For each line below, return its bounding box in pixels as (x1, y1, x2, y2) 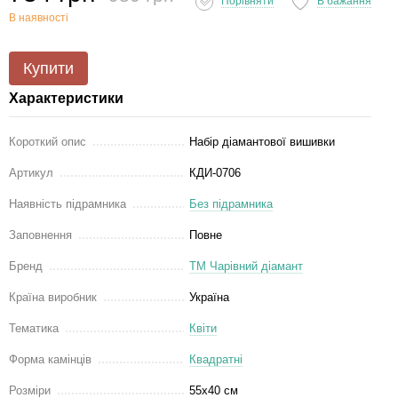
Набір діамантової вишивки (189, 135, 335, 148)
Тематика (9, 322, 59, 335)
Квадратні (189, 353, 243, 366)
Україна (189, 291, 229, 304)
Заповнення (9, 228, 72, 242)
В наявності (9, 12, 68, 24)
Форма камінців (9, 353, 92, 366)
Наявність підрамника (9, 197, 126, 211)
